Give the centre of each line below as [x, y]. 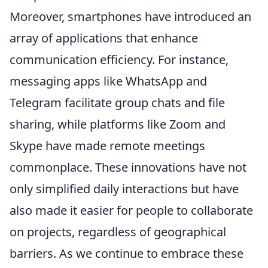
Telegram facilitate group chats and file [117, 103]
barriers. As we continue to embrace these [127, 253]
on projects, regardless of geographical [118, 232]
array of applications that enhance [104, 38]
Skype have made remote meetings [107, 146]
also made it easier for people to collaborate [131, 210]
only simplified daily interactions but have [124, 189]
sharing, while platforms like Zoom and [118, 124]
